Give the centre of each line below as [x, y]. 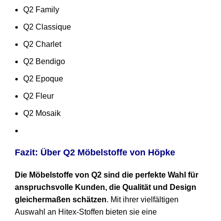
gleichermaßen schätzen [61, 200]
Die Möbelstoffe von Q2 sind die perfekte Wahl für [107, 175]
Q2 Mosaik [42, 113]
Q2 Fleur [38, 96]
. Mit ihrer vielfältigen [143, 200]
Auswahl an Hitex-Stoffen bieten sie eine [86, 212]
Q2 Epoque [43, 79]
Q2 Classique [47, 27]
